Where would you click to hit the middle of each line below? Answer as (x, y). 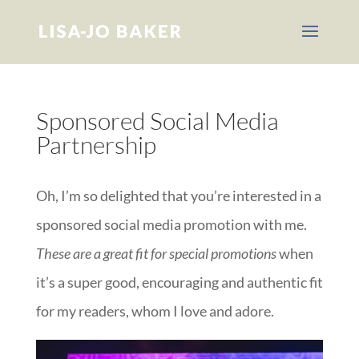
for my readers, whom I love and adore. (155, 311)
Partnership (96, 145)
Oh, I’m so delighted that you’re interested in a (178, 196)
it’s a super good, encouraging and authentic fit (179, 282)
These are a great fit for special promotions (157, 253)
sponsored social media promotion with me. (171, 224)
